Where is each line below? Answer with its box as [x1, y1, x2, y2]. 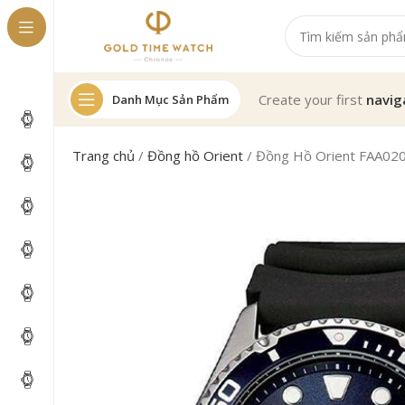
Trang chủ [72, 146, 136, 165]
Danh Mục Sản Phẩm [112, 90, 229, 108]
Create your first [259, 90, 366, 108]
